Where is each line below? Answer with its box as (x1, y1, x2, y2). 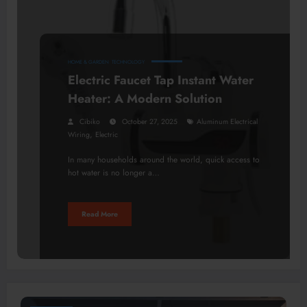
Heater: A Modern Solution (68, 90, 222, 108)
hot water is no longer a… (68, 167, 160, 180)
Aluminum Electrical (197, 116, 258, 127)
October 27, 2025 (122, 116, 177, 127)
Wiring (68, 130, 90, 140)
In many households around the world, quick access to (68, 153, 260, 167)
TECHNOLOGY (112, 58, 145, 66)
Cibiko (79, 116, 100, 127)
